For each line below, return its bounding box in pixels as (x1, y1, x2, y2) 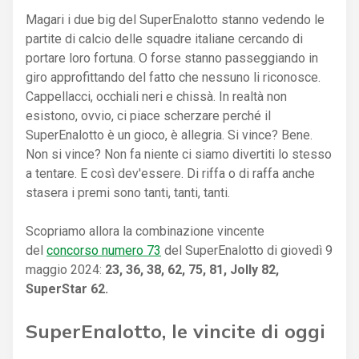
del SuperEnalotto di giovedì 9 (161, 242, 333, 258)
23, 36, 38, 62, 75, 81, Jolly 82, (105, 261, 279, 277)
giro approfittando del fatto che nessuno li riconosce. (26, 69, 321, 85)
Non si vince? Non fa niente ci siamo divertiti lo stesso (26, 146, 332, 162)
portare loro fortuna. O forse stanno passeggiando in (26, 50, 318, 66)
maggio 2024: (26, 261, 105, 277)
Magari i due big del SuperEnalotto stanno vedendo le (26, 11, 325, 27)
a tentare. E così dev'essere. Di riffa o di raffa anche (26, 165, 315, 181)
